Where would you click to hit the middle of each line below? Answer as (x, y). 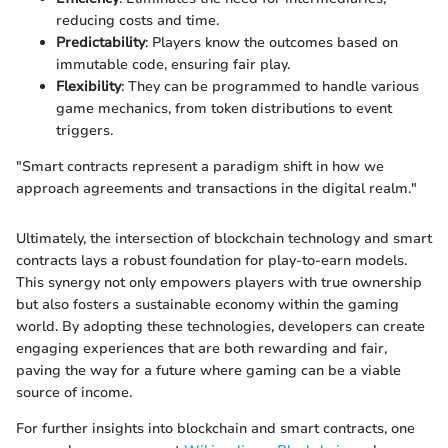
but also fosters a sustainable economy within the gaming (207, 305)
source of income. (74, 393)
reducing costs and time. (137, 21)
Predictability (100, 43)
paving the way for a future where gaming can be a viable (208, 371)
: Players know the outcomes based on (271, 43)
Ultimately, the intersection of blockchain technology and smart (224, 239)
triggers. (84, 131)
